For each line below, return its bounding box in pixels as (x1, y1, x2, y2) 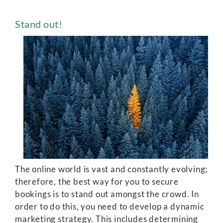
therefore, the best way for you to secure (15, 176, 179, 187)
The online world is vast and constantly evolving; (15, 164, 208, 174)
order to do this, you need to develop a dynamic (15, 201, 205, 212)
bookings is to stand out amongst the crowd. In (15, 189, 199, 199)
